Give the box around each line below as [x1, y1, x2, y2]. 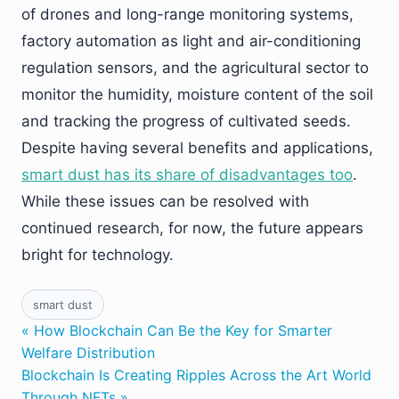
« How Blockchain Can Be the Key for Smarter [21, 321, 332, 339]
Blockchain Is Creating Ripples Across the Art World [21, 365, 371, 384]
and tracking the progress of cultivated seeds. [21, 111, 351, 130]
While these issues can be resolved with [21, 191, 309, 210]
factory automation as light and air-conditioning [21, 31, 361, 50]
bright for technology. [21, 245, 174, 264]
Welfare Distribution [21, 343, 155, 362]
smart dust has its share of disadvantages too [21, 165, 353, 183]
